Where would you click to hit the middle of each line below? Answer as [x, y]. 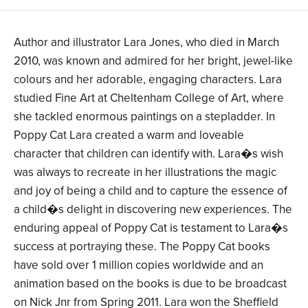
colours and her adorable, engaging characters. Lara [148, 80]
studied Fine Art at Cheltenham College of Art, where [149, 98]
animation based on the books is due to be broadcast [150, 284]
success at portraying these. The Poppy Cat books [142, 247]
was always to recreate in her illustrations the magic [145, 173]
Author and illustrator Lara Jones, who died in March [146, 43]
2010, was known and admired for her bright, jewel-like [153, 61]
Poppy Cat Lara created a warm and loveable [129, 135]
